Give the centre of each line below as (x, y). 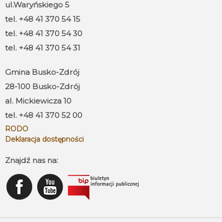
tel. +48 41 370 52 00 (44, 115)
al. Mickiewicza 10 (38, 101)
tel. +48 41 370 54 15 (43, 19)
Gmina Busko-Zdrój (42, 72)
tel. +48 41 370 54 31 (43, 48)
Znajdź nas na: (31, 160)
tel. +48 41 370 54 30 (44, 33)
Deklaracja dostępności (44, 139)
